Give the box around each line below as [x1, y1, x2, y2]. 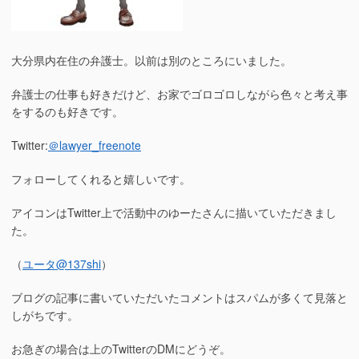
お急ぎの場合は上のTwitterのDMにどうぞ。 [11, 341, 231, 357]
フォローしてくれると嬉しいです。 [11, 171, 191, 188]
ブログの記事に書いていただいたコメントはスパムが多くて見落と [11, 289, 348, 306]
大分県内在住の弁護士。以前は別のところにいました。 [11, 52, 292, 69]
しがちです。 [11, 307, 79, 324]
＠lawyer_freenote [48, 137, 141, 154]
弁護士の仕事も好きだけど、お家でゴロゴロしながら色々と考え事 [11, 86, 348, 103]
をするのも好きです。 [11, 103, 123, 120]
